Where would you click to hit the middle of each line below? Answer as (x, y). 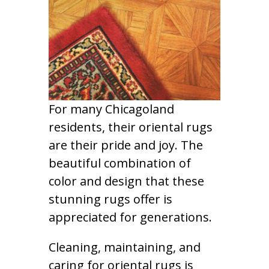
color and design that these (126, 181)
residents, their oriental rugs (130, 127)
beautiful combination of (119, 163)
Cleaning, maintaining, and (124, 247)
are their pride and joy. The (125, 145)
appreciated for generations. (130, 217)
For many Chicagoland (111, 109)
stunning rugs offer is (110, 199)
